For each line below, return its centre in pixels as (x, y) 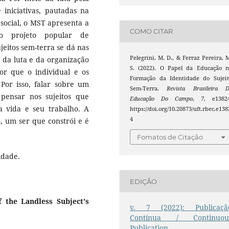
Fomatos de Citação (170, 137)
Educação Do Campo (161, 98)
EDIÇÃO (144, 181)
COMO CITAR (152, 31)
